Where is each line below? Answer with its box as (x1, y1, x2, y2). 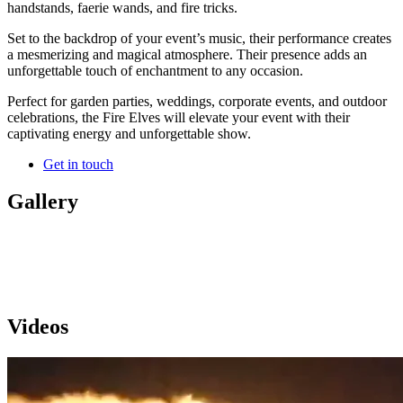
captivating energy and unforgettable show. (7, 125, 251, 141)
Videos (7, 315, 68, 339)
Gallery (7, 190, 78, 214)
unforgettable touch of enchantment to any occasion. (7, 62, 303, 78)
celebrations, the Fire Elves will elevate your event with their (7, 109, 350, 125)
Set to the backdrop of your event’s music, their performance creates (7, 30, 391, 46)
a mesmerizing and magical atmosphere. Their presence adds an (7, 46, 367, 62)
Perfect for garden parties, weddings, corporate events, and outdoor (7, 93, 387, 109)
